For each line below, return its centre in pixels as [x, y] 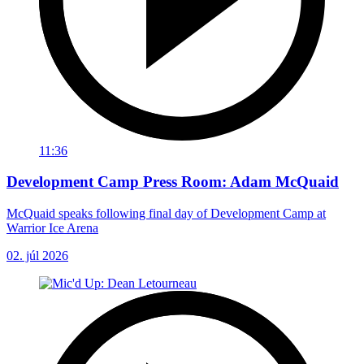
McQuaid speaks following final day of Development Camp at [166, 213]
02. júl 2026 [37, 255]
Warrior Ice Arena [52, 227]
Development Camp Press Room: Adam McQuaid [173, 182]
